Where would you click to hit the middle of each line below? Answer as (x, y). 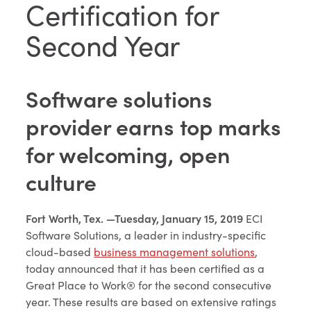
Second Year (103, 45)
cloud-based (60, 252)
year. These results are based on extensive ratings (151, 302)
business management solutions (175, 252)
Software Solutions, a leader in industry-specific (146, 235)
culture (61, 182)
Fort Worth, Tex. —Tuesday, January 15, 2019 (135, 218)
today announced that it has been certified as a (145, 268)
